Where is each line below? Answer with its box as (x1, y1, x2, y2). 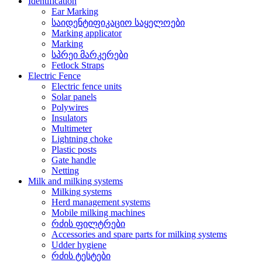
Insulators (51, 113, 87, 123)
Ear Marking (51, 6, 98, 17)
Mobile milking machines (51, 208, 145, 218)
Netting (51, 166, 79, 176)
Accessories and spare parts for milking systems (51, 229, 227, 240)
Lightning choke (51, 134, 112, 144)
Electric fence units (51, 81, 122, 92)
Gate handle (51, 155, 96, 166)
